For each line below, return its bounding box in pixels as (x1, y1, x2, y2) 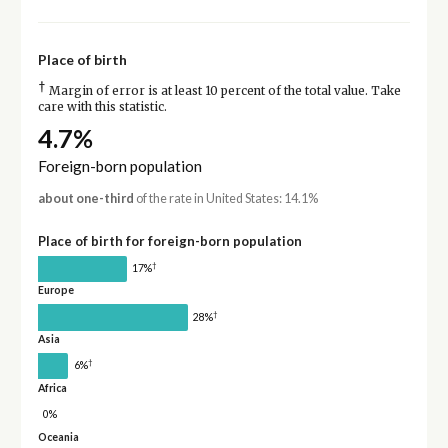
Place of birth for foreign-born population (37, 232, 302, 249)
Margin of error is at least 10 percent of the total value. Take (45, 83, 401, 98)
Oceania (37, 430, 79, 443)
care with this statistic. (37, 99, 167, 114)
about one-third (37, 190, 134, 206)
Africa (37, 381, 67, 394)
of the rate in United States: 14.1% (133, 190, 318, 206)
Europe (37, 284, 74, 297)
